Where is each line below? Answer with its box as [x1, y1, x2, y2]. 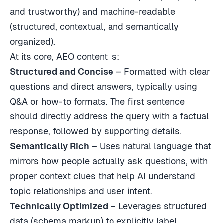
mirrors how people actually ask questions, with [10, 156, 208, 167]
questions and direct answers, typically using [10, 81, 197, 92]
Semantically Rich [10, 141, 89, 152]
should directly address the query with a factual [10, 111, 209, 122]
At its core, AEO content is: [10, 51, 119, 62]
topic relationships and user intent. [10, 186, 152, 197]
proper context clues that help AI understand [10, 171, 195, 182]
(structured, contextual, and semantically [10, 21, 179, 32]
